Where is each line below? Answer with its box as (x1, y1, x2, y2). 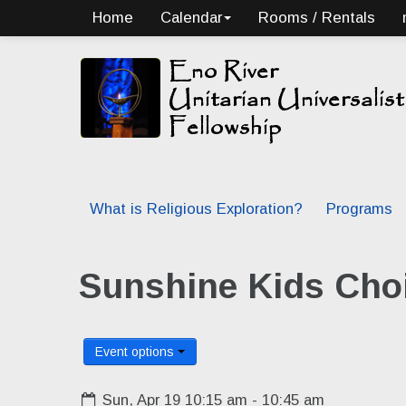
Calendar (160, 9, 222, 26)
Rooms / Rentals (258, 9, 375, 26)
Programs (326, 200, 392, 217)
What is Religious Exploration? (90, 200, 303, 217)
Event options (95, 343, 178, 359)
